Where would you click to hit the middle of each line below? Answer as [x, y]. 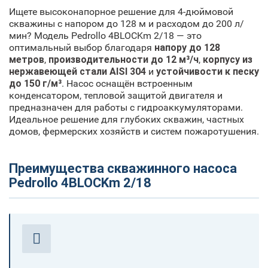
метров [27, 59]
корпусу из [228, 59]
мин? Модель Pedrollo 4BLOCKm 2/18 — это [105, 35]
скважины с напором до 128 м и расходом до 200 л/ [127, 23]
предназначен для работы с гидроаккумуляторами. [126, 107]
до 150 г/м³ [35, 83]
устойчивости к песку [208, 71]
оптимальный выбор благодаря [82, 47]
